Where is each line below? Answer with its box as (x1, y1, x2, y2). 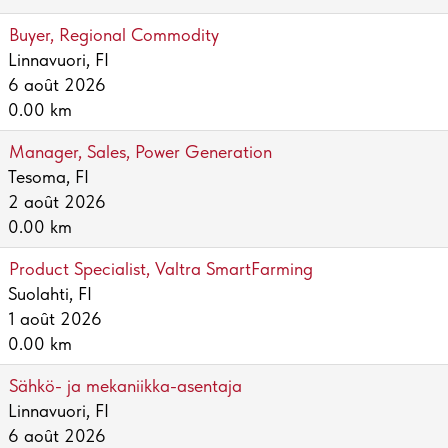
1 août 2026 (8, 308, 102, 329)
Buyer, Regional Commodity (9, 24, 219, 45)
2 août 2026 (8, 191, 106, 212)
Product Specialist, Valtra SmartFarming (9, 258, 313, 279)
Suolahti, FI (8, 283, 92, 304)
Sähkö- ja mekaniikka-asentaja (9, 375, 242, 396)
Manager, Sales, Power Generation (9, 141, 272, 162)
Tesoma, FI (8, 166, 89, 187)
